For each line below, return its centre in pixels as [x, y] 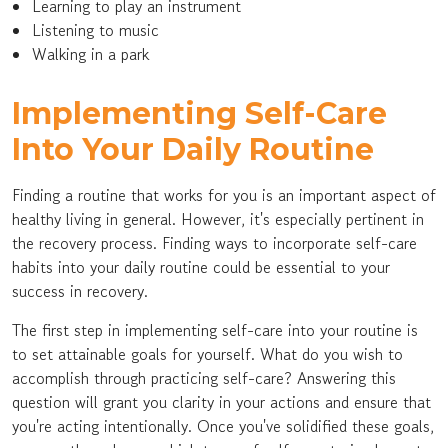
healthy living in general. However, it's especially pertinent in [218, 219]
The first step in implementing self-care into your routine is [215, 330]
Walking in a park [90, 54]
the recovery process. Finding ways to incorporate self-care [214, 243]
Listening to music [95, 30]
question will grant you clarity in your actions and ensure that [221, 402]
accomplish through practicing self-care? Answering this [204, 378]
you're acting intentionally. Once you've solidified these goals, [223, 426]
